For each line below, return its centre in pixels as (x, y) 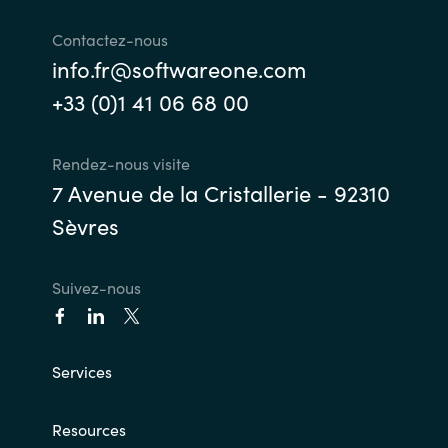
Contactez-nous (109, 38)
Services (81, 370)
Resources (88, 428)
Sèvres (85, 225)
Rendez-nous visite (120, 162)
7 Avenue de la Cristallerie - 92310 (220, 192)
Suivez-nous (96, 286)
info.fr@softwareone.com (178, 68)
